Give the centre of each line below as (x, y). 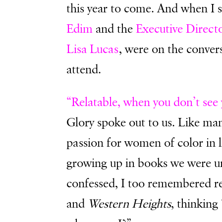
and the (114, 29)
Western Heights (130, 204)
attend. (84, 70)
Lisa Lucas (93, 49)
